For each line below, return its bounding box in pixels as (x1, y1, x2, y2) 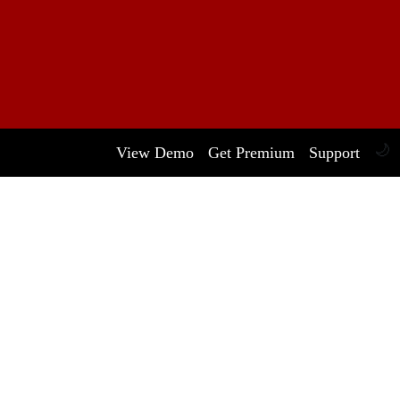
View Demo (116, 143, 194, 162)
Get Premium (208, 143, 295, 162)
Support (309, 143, 360, 162)
